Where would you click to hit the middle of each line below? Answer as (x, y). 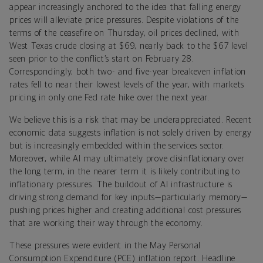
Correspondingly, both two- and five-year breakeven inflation (128, 72)
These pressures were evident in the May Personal (105, 245)
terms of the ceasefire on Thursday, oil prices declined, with (124, 33)
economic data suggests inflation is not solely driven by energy (131, 133)
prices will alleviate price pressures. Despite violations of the (124, 20)
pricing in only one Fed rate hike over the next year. (109, 97)
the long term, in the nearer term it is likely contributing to (125, 171)
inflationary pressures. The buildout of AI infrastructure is (121, 184)
